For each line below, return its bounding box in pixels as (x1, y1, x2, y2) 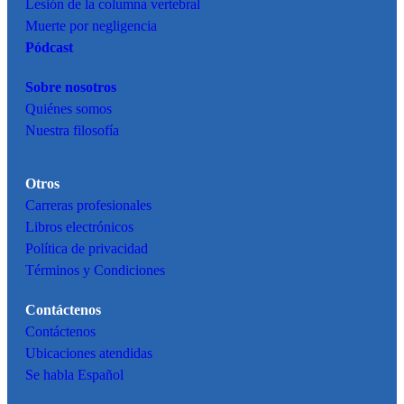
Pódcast (25, 40, 73, 57)
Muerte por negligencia (25, 18, 157, 35)
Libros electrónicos (25, 219, 133, 236)
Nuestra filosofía (25, 123, 119, 140)
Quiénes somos (25, 101, 112, 118)
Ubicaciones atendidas (25, 345, 152, 363)
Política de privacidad (25, 241, 148, 258)
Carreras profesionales (25, 197, 151, 215)
